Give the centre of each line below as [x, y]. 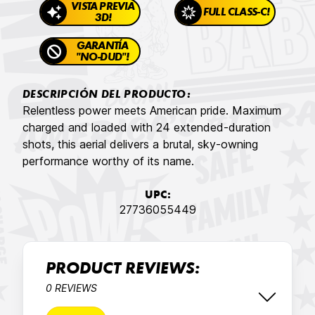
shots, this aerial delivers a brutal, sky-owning [140, 144]
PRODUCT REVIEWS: [123, 270]
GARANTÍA [102, 47]
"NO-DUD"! [102, 58]
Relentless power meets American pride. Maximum [152, 111]
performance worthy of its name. [108, 161]
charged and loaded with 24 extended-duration [147, 128]
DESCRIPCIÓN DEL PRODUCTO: [107, 95]
